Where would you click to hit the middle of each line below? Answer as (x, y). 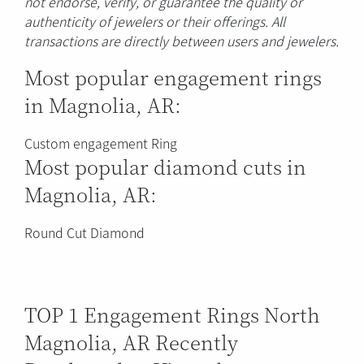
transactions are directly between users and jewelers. (182, 40)
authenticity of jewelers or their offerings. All (155, 21)
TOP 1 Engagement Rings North (172, 314)
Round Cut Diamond (84, 232)
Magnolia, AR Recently (131, 341)
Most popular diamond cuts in (165, 166)
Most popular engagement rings (173, 76)
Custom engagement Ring (101, 143)
